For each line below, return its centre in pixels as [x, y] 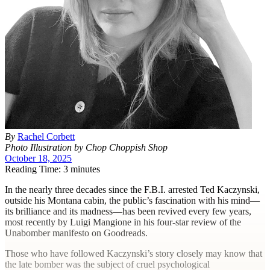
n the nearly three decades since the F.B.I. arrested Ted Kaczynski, [134, 189]
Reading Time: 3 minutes [52, 169]
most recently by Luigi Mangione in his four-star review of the [123, 222]
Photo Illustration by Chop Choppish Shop [86, 147]
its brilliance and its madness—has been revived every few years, [128, 211]
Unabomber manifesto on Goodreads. [76, 233]
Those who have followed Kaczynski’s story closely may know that [133, 253]
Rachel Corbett [46, 136]
